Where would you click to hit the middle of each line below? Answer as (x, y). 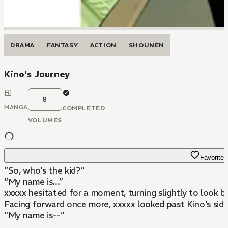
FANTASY (63, 45)
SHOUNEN (147, 45)
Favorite (212, 158)
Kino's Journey (37, 74)
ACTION (103, 45)
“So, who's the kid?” (45, 170)
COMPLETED (83, 108)
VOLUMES (45, 120)
